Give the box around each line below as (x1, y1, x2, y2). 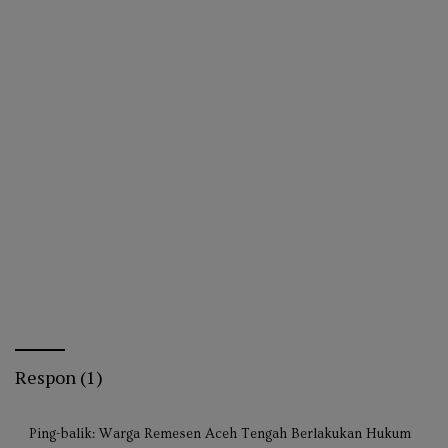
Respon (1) (15, 365, 103, 390)
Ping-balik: (29, 426, 99, 443)
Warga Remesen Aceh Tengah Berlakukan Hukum (99, 426, 411, 443)
